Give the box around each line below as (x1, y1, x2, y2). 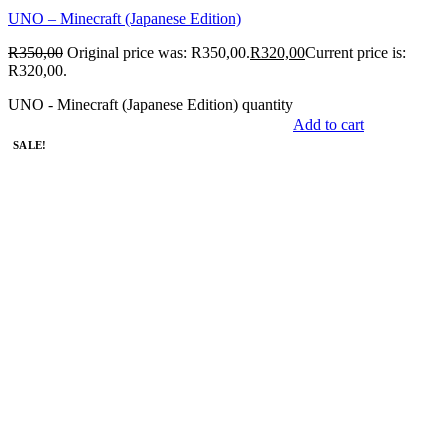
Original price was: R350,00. (67, 44, 250, 62)
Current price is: (305, 44, 406, 62)
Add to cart (293, 116, 364, 134)
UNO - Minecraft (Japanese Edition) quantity (8, 96, 293, 114)
